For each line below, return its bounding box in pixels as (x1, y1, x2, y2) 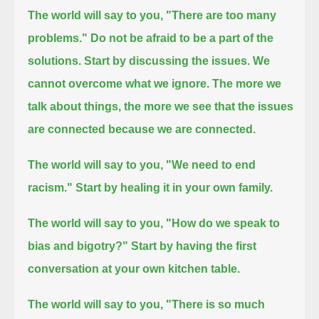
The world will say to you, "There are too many (28, 9, 277, 21)
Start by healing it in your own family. (75, 181, 273, 194)
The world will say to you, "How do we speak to (28, 216, 281, 229)
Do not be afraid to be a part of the (90, 31, 274, 44)
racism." (28, 181, 73, 194)
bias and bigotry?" (28, 239, 129, 252)
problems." (28, 31, 88, 44)
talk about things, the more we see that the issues (28, 100, 294, 113)
